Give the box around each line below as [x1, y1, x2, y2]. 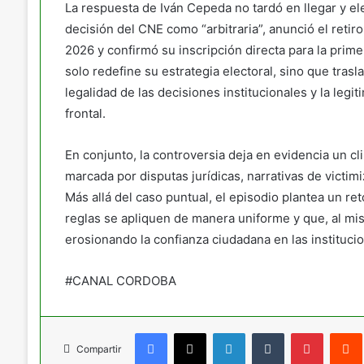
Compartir [76, 343, 121, 355]
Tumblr [283, 326, 318, 339]
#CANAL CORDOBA [64, 273, 176, 288]
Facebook [166, 326, 216, 339]
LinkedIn [244, 326, 287, 339]
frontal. [64, 106, 106, 121]
